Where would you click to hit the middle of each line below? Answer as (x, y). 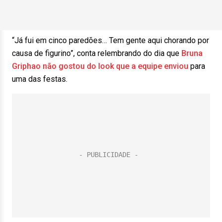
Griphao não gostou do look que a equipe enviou (100, 66)
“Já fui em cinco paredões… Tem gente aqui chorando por (111, 40)
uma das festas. (40, 79)
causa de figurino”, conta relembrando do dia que (97, 53)
